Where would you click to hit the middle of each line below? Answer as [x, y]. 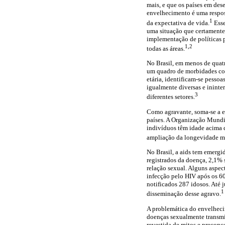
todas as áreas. [166, 48]
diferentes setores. [171, 97]
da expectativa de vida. [178, 23]
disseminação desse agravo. [184, 194]
